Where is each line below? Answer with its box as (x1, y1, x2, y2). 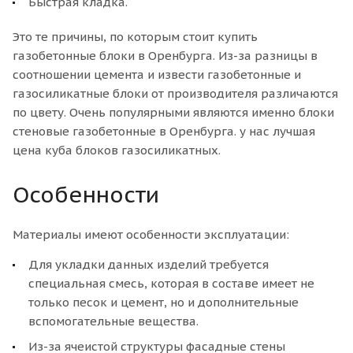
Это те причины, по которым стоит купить (13, 28, 258, 44)
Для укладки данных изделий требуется (28, 256, 269, 272)
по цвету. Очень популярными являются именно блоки (13, 104, 334, 120)
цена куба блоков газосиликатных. (13, 142, 221, 158)
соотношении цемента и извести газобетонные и (13, 66, 301, 82)
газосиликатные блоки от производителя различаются (13, 85, 338, 101)
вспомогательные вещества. (28, 313, 199, 329)
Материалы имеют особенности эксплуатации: (13, 226, 289, 242)
